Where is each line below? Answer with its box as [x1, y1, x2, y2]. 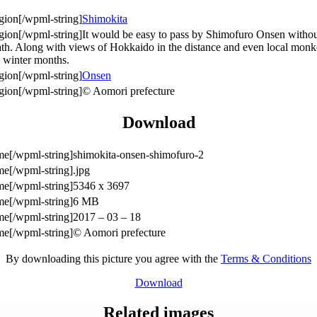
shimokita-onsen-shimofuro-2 [73, 149, 204, 161]
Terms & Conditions [221, 253, 311, 265]
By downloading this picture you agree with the [6, 253, 221, 265]
